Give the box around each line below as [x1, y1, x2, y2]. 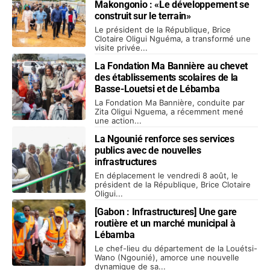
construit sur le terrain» [95, 10, 191, 22]
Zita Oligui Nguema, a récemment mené [95, 106, 244, 116]
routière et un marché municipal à [95, 217, 236, 229]
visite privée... [95, 42, 148, 52]
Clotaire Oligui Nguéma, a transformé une [95, 33, 251, 43]
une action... [95, 115, 142, 125]
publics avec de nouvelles [95, 144, 201, 156]
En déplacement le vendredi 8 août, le [95, 170, 239, 180]
